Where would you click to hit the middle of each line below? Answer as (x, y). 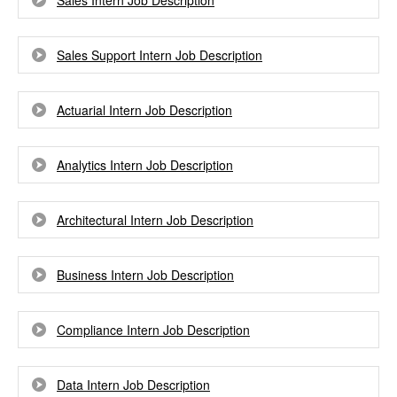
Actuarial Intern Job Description (144, 110)
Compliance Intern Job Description (153, 330)
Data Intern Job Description (133, 385)
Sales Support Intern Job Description (160, 55)
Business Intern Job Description (145, 275)
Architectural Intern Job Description (155, 220)
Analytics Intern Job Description (145, 165)
